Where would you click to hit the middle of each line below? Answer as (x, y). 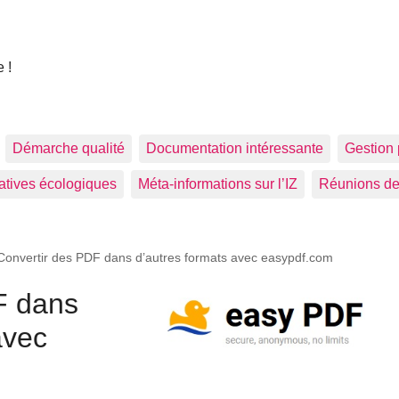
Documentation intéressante (235, 149)
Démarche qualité (69, 149)
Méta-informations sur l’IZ (218, 184)
